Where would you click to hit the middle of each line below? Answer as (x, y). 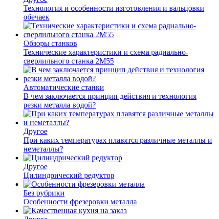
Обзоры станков (50, 43)
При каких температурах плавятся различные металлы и (118, 140)
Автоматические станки (64, 87)
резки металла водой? (60, 105)
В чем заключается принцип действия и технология (110, 96)
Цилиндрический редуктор (69, 175)
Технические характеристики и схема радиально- (106, 52)
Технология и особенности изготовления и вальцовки (114, 8)
